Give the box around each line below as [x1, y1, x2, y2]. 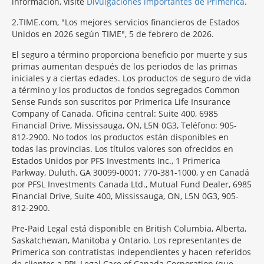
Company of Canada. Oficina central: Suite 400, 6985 [12, 108, 218, 119]
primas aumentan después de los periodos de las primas [12, 61, 237, 72]
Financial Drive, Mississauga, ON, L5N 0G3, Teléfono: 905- [12, 120, 237, 131]
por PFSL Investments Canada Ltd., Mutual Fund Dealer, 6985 [12, 179, 252, 190]
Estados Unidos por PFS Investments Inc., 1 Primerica [12, 155, 220, 166]
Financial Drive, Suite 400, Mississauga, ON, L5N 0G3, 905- [12, 190, 239, 202]
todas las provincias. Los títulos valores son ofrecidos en [12, 143, 233, 154]
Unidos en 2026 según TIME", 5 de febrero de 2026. [12, 28, 214, 39]
